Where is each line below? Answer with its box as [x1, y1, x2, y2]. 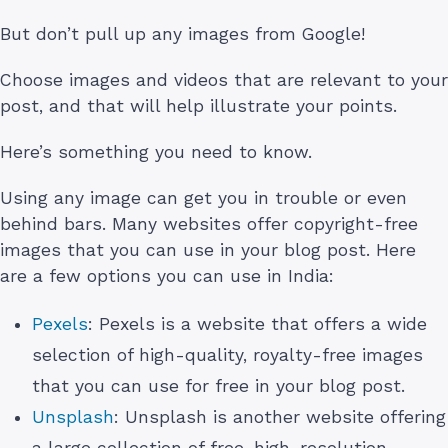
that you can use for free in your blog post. [32, 375, 405, 396]
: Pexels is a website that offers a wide [88, 313, 427, 334]
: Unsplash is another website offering [114, 406, 446, 427]
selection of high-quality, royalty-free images [32, 344, 423, 365]
